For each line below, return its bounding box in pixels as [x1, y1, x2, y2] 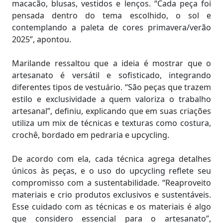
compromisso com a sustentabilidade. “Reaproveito [12, 177, 211, 188]
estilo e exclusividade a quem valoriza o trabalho [12, 93, 211, 105]
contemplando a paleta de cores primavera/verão [12, 21, 211, 33]
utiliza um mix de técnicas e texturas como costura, [12, 117, 211, 128]
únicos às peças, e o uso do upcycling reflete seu [12, 165, 211, 176]
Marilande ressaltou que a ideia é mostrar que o [12, 57, 211, 69]
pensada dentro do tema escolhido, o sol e [12, 9, 211, 21]
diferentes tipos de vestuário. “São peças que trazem [12, 81, 211, 93]
